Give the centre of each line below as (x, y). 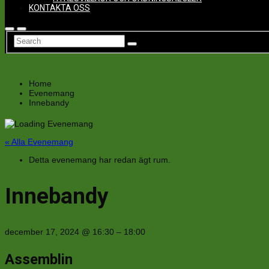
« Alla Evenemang (39, 141)
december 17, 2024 (43, 232)
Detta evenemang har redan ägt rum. (100, 159)
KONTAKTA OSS (59, 8)
